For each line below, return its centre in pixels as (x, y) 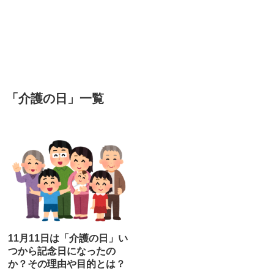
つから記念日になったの (62, 251)
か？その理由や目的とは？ (67, 264)
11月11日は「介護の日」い (68, 238)
